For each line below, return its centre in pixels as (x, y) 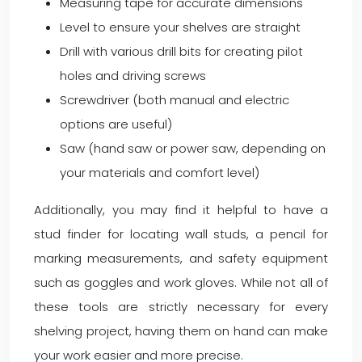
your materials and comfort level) (160, 173)
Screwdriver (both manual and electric (175, 100)
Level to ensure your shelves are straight (180, 27)
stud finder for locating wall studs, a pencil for (181, 234)
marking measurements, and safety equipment (181, 258)
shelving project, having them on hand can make (181, 331)
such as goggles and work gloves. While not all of (181, 282)
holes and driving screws (133, 76)
